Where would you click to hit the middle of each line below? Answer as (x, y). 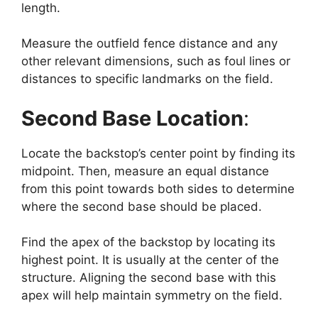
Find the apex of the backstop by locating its (148, 242)
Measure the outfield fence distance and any (149, 44)
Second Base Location (132, 118)
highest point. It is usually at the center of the (150, 260)
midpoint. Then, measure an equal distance (145, 171)
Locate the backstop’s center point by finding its (158, 153)
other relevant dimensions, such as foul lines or (156, 61)
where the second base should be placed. (142, 206)
